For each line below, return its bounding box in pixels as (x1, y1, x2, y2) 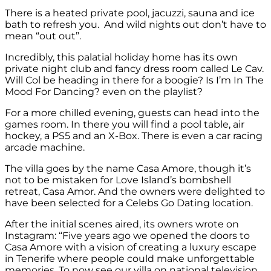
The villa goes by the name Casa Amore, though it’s (5, 162, 251, 174)
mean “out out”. (5, 30, 81, 42)
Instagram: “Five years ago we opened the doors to (5, 229, 250, 241)
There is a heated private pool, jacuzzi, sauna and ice (5, 7, 255, 19)
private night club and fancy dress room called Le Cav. (5, 62, 264, 74)
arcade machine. (5, 141, 85, 153)
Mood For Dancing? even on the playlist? (5, 85, 203, 97)
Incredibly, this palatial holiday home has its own (5, 51, 238, 63)
